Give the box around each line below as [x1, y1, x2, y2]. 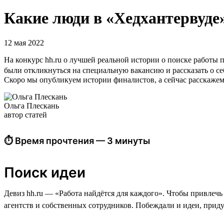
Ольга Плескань [4, 101, 59, 110]
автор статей [4, 110, 47, 119]
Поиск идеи [4, 163, 85, 181]
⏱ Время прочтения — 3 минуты [4, 135, 150, 146]
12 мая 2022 [4, 38, 44, 47]
